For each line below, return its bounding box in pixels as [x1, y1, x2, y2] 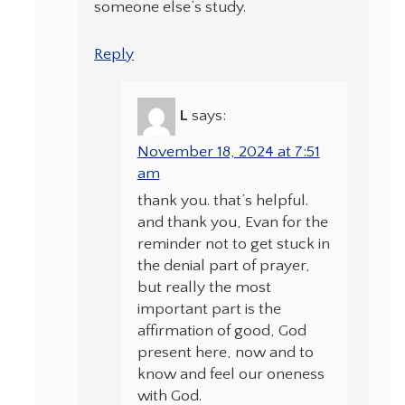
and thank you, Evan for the [137, 212, 328, 231]
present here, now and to [137, 343, 314, 362]
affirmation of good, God [137, 321, 306, 340]
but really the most [137, 278, 271, 297]
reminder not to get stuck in [137, 234, 330, 253]
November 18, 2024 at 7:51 [137, 142, 320, 161]
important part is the [137, 299, 281, 318]
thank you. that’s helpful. [137, 191, 308, 210]
